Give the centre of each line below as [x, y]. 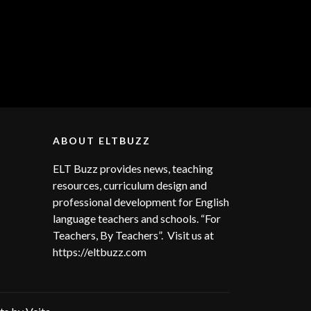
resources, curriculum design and [130, 185]
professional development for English [141, 201]
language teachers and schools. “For [137, 218]
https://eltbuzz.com [101, 251]
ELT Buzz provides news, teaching [133, 168]
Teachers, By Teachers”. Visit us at [133, 235]
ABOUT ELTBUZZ [102, 140]
